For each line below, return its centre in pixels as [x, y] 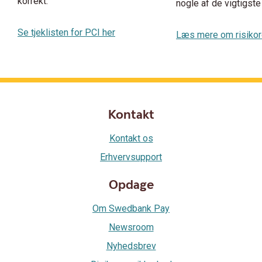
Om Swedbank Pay [131, 209]
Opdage [131, 185]
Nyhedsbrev [131, 246]
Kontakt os [131, 139]
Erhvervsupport [131, 157]
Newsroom [131, 227]
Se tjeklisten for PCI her [66, 33]
